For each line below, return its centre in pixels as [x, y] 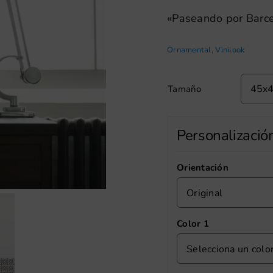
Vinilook [230, 50]
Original [205, 193]
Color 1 [193, 224]
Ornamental [189, 50]
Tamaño [185, 89]
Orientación [203, 168]
